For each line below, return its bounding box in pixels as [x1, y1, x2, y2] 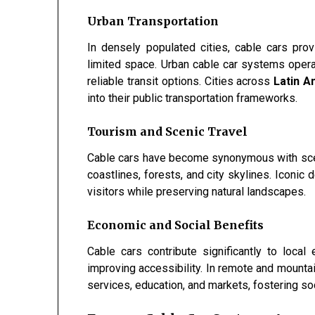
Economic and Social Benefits [87, 218, 264, 233]
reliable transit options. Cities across [87, 75, 274, 89]
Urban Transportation [87, 14, 219, 29]
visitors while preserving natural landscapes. [87, 185, 307, 199]
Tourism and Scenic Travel [87, 124, 248, 139]
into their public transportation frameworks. [87, 91, 298, 105]
